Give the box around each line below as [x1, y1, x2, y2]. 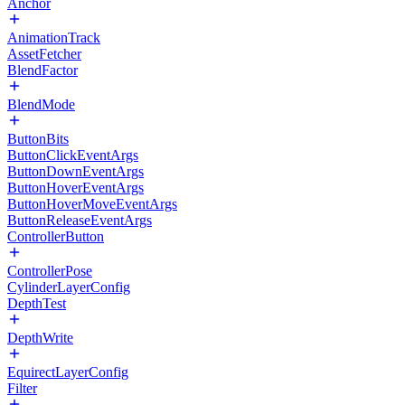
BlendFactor [7, 62, 78, 78]
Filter [7, 381, 37, 396]
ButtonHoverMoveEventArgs [7, 196, 177, 212]
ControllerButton [7, 229, 104, 244]
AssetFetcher [7, 46, 81, 61]
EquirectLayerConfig [7, 364, 128, 380]
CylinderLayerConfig [7, 279, 130, 295]
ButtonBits [7, 131, 69, 146]
